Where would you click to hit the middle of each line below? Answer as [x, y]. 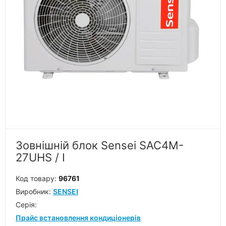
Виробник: [34, 191]
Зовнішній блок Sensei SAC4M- [100, 145]
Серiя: [26, 205]
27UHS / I [40, 157]
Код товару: [37, 178]
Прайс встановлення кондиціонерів [78, 218]
